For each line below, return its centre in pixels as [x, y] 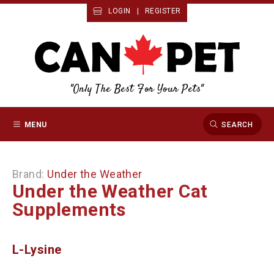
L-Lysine [37, 250]
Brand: [30, 174]
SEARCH [237, 124]
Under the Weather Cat [110, 191]
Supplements [69, 210]
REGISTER [163, 11]
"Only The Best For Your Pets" [137, 89]
